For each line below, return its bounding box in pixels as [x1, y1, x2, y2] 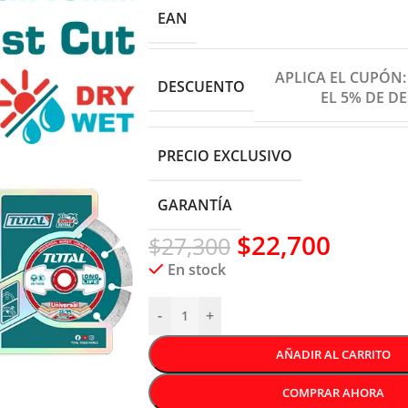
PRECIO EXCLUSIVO [158, 145, 292, 166]
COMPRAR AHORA [282, 383, 384, 401]
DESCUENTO [158, 76, 245, 97]
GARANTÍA [158, 194, 232, 215]
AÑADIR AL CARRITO [276, 345, 391, 362]
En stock [167, 259, 226, 280]
